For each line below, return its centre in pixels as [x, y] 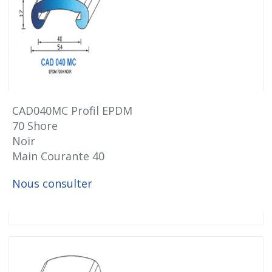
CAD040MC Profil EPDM [72, 110]
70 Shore [35, 126]
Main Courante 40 [58, 156]
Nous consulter [52, 183]
